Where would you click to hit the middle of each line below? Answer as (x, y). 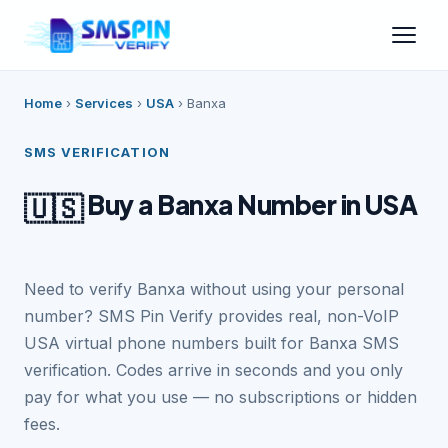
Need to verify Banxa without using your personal (214, 289)
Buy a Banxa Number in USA (250, 205)
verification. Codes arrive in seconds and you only (213, 370)
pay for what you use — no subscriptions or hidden (220, 397)
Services (104, 103)
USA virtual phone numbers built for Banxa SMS (211, 343)
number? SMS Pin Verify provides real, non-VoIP (211, 316)
